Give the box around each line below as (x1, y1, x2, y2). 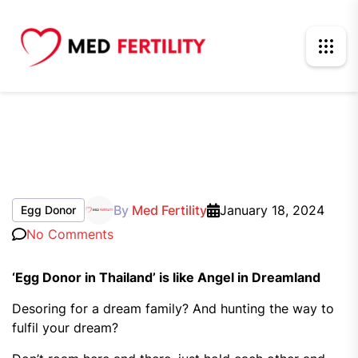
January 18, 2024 (220, 202, 324, 218)
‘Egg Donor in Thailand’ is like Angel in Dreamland (12, 269, 320, 285)
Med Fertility (132, 202, 207, 218)
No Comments (26, 226, 113, 242)
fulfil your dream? (12, 320, 118, 336)
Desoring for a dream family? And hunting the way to (12, 300, 334, 316)
